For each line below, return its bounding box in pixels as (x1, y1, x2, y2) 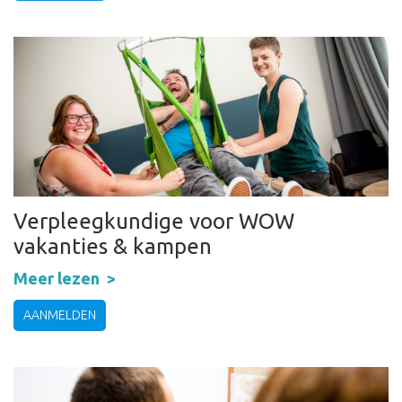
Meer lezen (13, 269, 100, 288)
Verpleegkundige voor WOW (13, 209, 294, 234)
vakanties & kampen (13, 234, 212, 259)
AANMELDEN (23, 308, 96, 323)
